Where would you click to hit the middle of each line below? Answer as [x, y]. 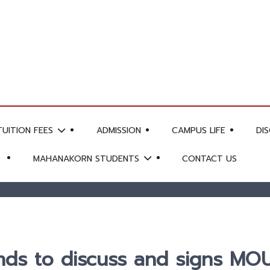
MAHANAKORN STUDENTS [87, 159]
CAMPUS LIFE [198, 130]
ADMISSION [118, 130]
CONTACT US [210, 159]
